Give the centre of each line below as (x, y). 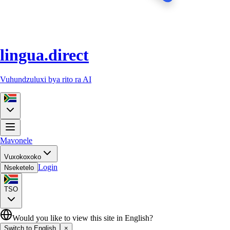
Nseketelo (19, 167)
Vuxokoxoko (23, 157)
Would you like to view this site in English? (83, 218)
